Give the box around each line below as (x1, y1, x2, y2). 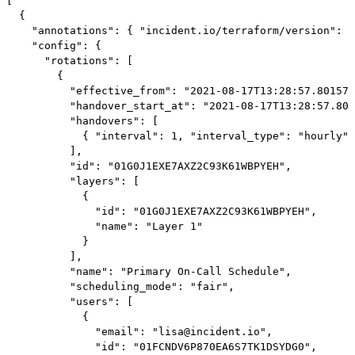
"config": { (6, 39, 101, 52)
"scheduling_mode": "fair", (6, 280, 235, 292)
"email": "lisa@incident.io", (6, 325, 273, 338)
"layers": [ (6, 174, 139, 187)
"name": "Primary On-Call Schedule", (6, 265, 292, 277)
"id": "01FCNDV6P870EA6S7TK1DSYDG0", (6, 340, 317, 353)
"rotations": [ (6, 54, 133, 67)
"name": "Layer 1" (6, 219, 203, 232)
